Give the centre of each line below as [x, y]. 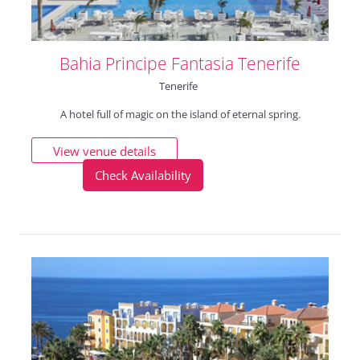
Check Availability [143, 175]
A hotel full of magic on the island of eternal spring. [180, 114]
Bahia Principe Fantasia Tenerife [180, 63]
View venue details [104, 151]
